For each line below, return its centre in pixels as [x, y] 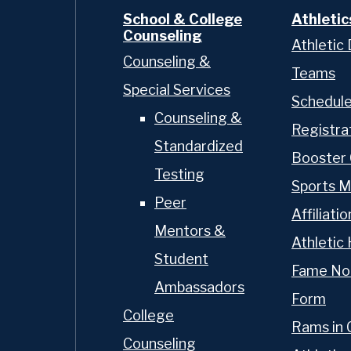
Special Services [177, 89]
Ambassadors [199, 287]
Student [181, 259]
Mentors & [190, 230]
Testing [179, 174]
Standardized [199, 146]
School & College [183, 19]
